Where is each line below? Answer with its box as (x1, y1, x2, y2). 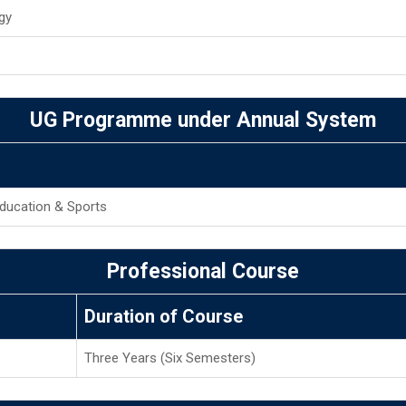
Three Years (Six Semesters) (84, 350, 256, 366)
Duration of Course (84, 305, 243, 327)
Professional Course (107, 259, 299, 284)
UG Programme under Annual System (30, 108, 376, 132)
